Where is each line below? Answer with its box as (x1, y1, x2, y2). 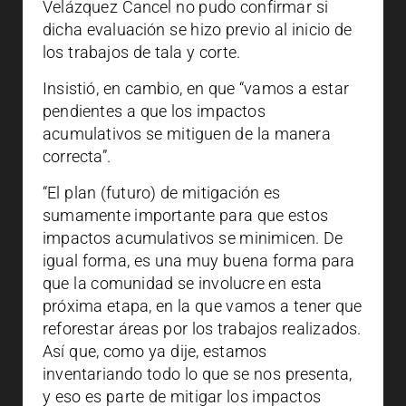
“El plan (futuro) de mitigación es (43, 183, 281, 202)
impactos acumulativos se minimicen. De (43, 228, 343, 247)
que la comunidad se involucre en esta (43, 274, 323, 293)
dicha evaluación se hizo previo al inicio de (43, 20, 353, 39)
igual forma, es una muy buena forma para (43, 251, 355, 270)
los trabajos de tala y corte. (43, 43, 241, 62)
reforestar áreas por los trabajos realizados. (43, 319, 362, 338)
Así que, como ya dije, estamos (43, 342, 267, 361)
